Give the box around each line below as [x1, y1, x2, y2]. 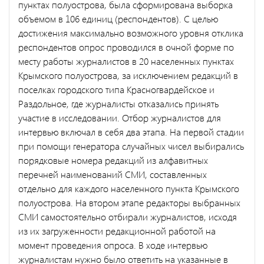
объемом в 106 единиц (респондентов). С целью [18, 12, 218, 25]
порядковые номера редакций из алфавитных [18, 153, 208, 166]
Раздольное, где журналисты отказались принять [18, 97, 219, 110]
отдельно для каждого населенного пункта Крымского [18, 181, 239, 194]
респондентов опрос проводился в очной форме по [18, 40, 234, 53]
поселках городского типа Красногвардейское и [18, 82, 214, 95]
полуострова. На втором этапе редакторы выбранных [18, 196, 240, 209]
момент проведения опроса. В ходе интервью [18, 238, 207, 251]
